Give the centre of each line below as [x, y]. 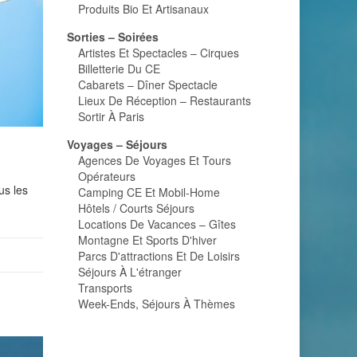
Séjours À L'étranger [129, 272]
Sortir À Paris [111, 116]
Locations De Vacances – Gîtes [157, 224]
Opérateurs [106, 176]
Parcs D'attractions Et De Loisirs [159, 256]
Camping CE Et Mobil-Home [149, 192]
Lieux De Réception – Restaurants [164, 100]
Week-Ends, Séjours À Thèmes [156, 304]
